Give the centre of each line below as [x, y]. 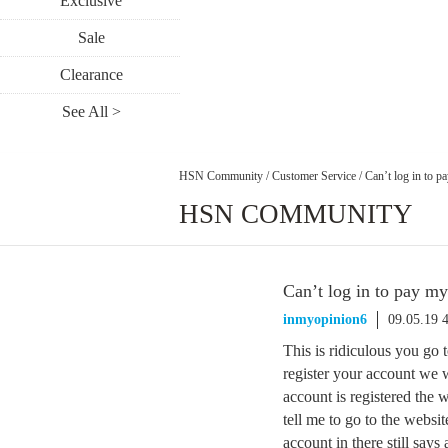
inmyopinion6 [325, 319]
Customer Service [314, 175]
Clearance [91, 74]
